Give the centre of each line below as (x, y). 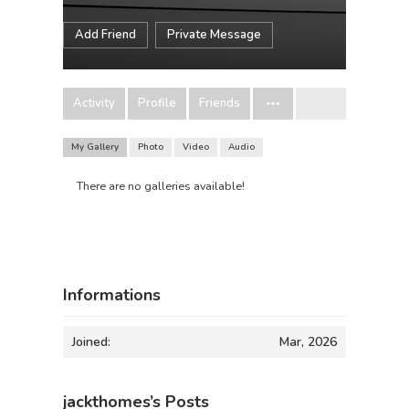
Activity (94, 103)
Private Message (214, 35)
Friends (220, 103)
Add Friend (105, 35)
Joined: (91, 342)
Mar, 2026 (308, 342)
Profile (157, 103)
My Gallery (95, 147)
